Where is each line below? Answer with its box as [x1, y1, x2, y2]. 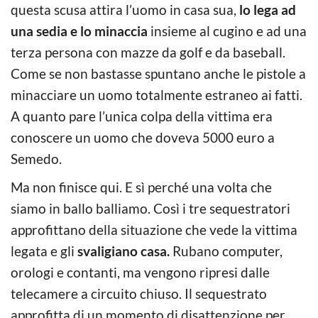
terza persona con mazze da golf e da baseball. [11, 43, 285, 60]
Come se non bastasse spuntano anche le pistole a [11, 65, 306, 82]
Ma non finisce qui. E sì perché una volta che [11, 178, 272, 195]
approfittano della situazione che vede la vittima [11, 221, 297, 238]
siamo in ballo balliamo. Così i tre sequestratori [11, 199, 290, 216]
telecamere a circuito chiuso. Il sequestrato [11, 285, 267, 302]
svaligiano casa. [77, 242, 170, 259]
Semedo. [11, 150, 62, 167]
